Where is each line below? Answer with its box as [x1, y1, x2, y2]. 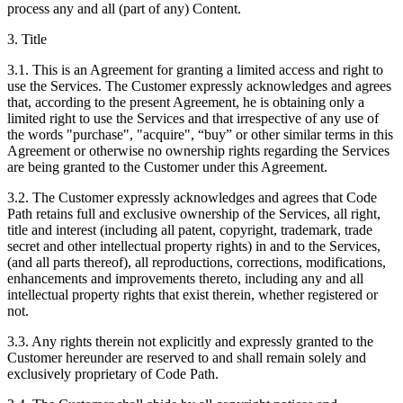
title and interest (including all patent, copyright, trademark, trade [7, 222, 372, 238]
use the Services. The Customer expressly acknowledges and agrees [7, 78, 391, 94]
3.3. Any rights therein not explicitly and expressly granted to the [7, 334, 373, 350]
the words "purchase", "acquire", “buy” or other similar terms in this [7, 127, 393, 143]
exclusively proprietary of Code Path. [7, 366, 219, 382]
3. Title [7, 31, 47, 48]
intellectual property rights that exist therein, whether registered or [7, 287, 378, 303]
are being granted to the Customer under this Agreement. [7, 159, 327, 175]
